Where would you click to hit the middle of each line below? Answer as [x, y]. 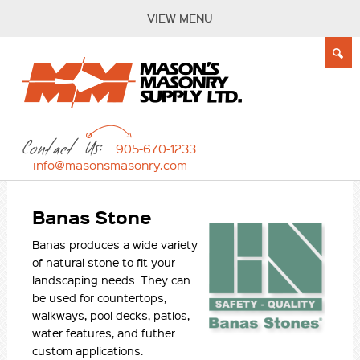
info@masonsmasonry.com [110, 165]
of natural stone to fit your [104, 262]
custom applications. [88, 350]
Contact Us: [61, 149]
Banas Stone [92, 217]
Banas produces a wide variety [115, 244]
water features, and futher [104, 332]
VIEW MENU [180, 18]
